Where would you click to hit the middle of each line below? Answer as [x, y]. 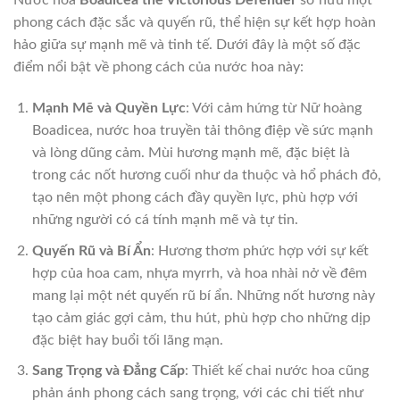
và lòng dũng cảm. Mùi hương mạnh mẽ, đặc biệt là [191, 152]
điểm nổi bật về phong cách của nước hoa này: [158, 67]
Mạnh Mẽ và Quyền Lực [108, 108]
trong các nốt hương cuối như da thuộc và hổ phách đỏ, [206, 175]
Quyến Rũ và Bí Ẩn [91, 250]
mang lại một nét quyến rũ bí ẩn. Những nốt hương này [203, 295]
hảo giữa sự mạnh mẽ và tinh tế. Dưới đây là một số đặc [187, 45]
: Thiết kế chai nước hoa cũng [276, 371]
